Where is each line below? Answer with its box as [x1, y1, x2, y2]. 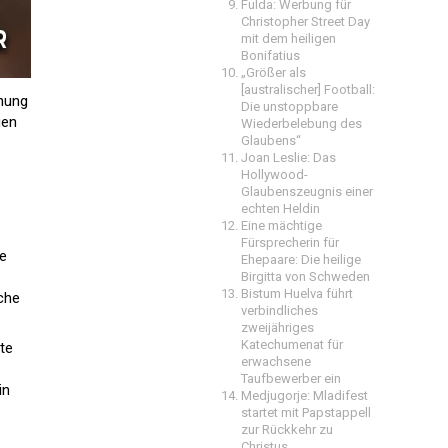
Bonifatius [241, 48, 300, 63]
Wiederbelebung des [241, 116, 362, 131]
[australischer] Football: [241, 82, 375, 97]
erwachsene [241, 354, 311, 369]
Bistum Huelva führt [241, 286, 353, 301]
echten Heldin [241, 201, 320, 216]
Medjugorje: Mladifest [241, 388, 368, 403]
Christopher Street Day [241, 14, 370, 29]
